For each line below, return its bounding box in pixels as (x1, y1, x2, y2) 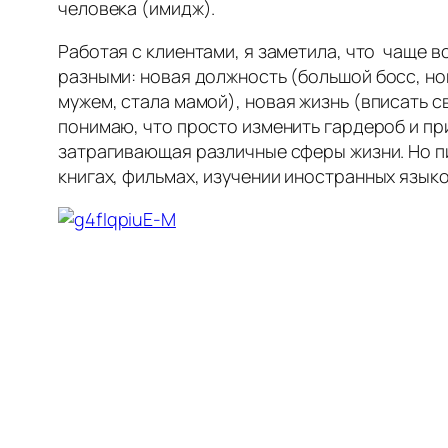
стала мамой (121, 89, 229, 114)
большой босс (298, 64, 417, 89)
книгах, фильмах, (58, 164, 200, 189)
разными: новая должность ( (58, 64, 299, 89)
